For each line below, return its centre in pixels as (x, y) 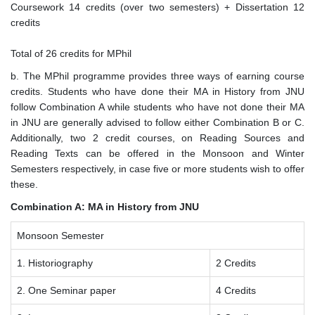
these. (24, 185)
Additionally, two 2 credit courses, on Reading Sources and (157, 138)
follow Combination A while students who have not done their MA (157, 107)
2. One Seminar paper (66, 291)
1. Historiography (55, 263)
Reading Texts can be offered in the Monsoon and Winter (157, 154)
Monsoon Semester (60, 236)
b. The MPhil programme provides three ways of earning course (157, 76)
